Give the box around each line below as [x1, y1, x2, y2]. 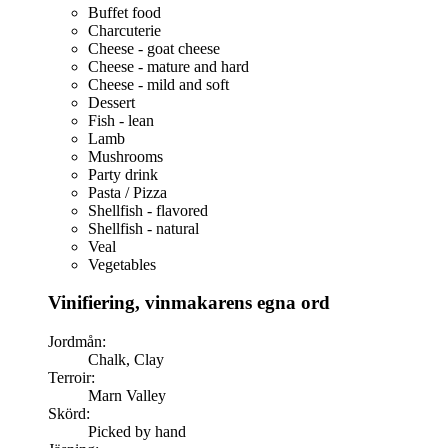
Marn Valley [88, 387, 166, 405]
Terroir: [48, 369, 95, 387]
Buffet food [88, 3, 161, 21]
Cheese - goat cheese [88, 39, 220, 57]
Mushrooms [88, 147, 163, 165]
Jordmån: [48, 333, 106, 351]
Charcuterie [88, 21, 161, 39]
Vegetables [88, 255, 156, 273]
